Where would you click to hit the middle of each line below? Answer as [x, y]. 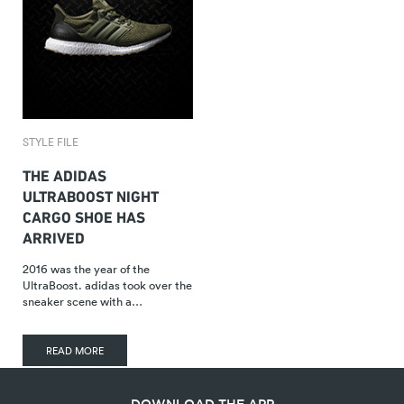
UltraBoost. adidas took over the [107, 285]
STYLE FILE [50, 142]
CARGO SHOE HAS [84, 215]
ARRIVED [54, 236]
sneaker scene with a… [83, 301]
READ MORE [75, 350]
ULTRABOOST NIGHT [91, 194]
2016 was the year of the [86, 269]
